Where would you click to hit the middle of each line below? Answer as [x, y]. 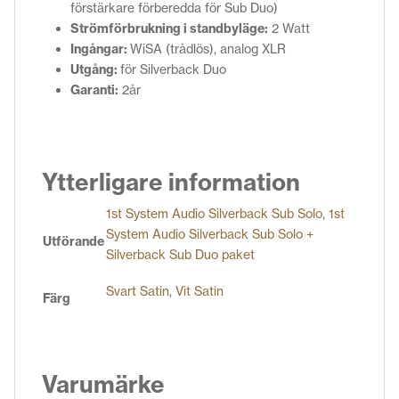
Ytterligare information [171, 182]
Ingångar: [100, 49]
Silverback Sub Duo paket [180, 254]
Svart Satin [138, 291]
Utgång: [95, 69]
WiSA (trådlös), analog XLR [208, 49]
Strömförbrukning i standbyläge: [169, 28]
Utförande [73, 241]
